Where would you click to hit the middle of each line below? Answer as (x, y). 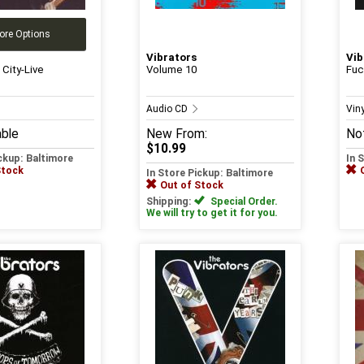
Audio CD (168, 108)
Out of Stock (192, 185)
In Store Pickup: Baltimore (210, 173)
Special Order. (243, 201)
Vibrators (171, 57)
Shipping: (170, 201)
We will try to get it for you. (212, 212)
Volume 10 (171, 69)
